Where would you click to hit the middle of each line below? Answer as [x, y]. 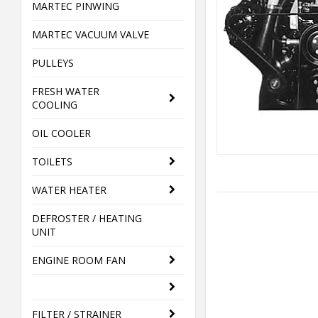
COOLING [55, 105]
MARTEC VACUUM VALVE [91, 34]
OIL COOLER [61, 133]
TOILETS [52, 161]
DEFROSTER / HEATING [87, 218]
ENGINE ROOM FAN [79, 260]
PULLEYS [53, 63]
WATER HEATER [69, 190]
